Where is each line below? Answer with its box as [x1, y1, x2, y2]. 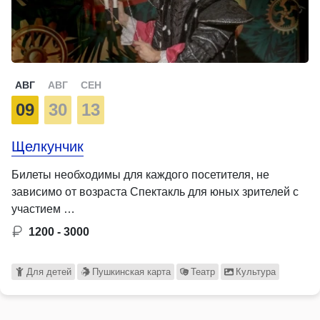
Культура [236, 266, 276, 277]
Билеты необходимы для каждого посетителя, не [11, 168, 269, 181]
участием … [11, 202, 75, 215]
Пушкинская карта [91, 266, 171, 277]
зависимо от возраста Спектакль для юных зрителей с [11, 185, 299, 198]
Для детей [26, 266, 71, 277]
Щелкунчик [11, 138, 84, 154]
